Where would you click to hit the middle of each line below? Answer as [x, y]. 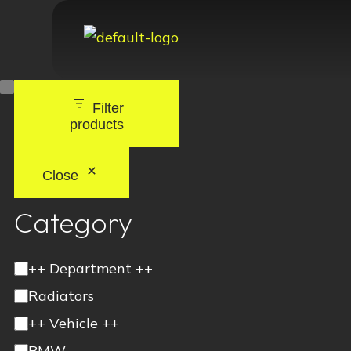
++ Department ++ [90, 269]
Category [73, 223]
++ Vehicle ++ [74, 324]
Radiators [61, 296]
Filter [109, 108]
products [97, 125]
